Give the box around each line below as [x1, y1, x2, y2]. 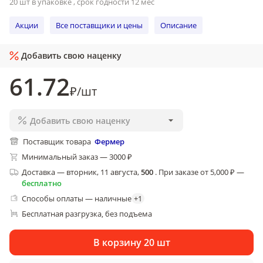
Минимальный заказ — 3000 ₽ [22, 151, 132, 162]
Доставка [22, 167, 55, 177]
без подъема [105, 208, 152, 219]
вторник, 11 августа [66, 167, 137, 177]
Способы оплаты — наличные [22, 193, 131, 204]
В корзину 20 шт [93, 235, 170, 249]
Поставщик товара [23, 136, 91, 147]
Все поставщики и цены [56, 19, 143, 31]
